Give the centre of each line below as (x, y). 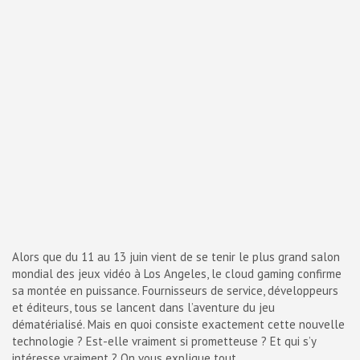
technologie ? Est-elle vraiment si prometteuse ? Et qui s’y (164, 341)
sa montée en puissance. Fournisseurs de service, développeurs (175, 290)
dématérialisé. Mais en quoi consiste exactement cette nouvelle (178, 324)
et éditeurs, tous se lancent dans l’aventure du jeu (143, 307)
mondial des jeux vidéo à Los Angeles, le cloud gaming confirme (177, 274)
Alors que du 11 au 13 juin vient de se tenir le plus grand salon (176, 257)
